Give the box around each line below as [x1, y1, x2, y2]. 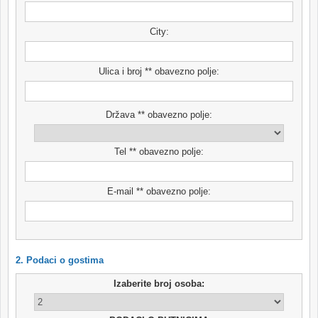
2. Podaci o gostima [16, 254, 104, 265]
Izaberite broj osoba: [114, 278, 204, 289]
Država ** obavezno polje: [106, 109, 212, 120]
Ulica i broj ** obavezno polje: [99, 65, 219, 77]
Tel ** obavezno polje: [114, 146, 204, 157]
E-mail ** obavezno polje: [107, 185, 211, 197]
